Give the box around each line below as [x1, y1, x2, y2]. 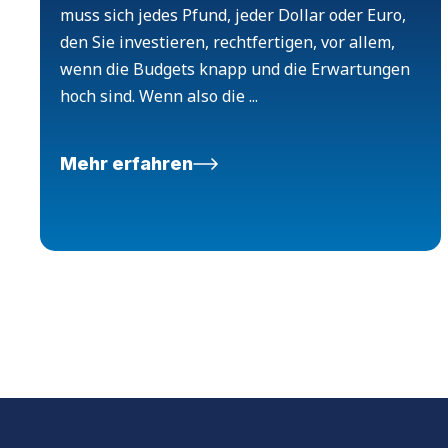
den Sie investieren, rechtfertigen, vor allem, [60, 31, 395, 54]
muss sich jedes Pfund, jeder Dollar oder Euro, [60, 4, 406, 27]
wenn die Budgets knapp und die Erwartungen [60, 58, 410, 81]
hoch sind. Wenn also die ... [60, 85, 258, 108]
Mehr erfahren [60, 153, 193, 175]
